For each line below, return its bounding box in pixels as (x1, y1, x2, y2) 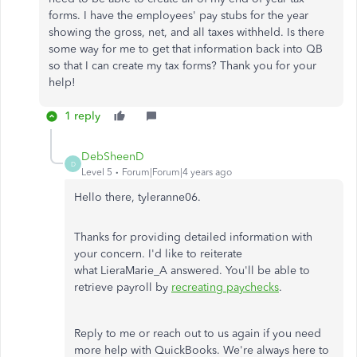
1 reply (65, 109, 100, 123)
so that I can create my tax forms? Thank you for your (49, 59, 316, 73)
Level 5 (81, 167, 112, 178)
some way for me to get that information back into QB (49, 42, 323, 56)
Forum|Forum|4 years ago (122, 167, 232, 178)
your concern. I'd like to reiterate (74, 247, 242, 261)
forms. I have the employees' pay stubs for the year (49, 9, 308, 22)
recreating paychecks (171, 280, 279, 294)
